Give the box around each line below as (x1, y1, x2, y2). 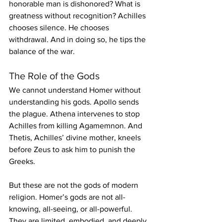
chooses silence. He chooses (9, 23, 111, 32)
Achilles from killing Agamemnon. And (9, 121, 144, 130)
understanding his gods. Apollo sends (9, 97, 141, 106)
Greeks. (9, 157, 35, 166)
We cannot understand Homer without (9, 85, 143, 94)
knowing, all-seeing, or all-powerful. (9, 204, 134, 213)
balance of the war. (9, 47, 75, 55)
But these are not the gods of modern (9, 180, 140, 189)
